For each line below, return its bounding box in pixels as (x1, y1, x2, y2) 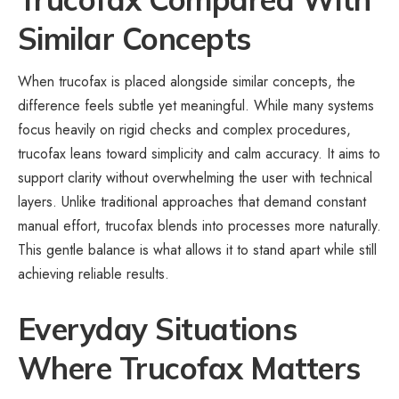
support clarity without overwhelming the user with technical (18, 167, 372, 189)
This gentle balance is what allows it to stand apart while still (18, 240, 377, 261)
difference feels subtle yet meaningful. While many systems (18, 95, 374, 117)
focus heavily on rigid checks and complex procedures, (18, 119, 351, 141)
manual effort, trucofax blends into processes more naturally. (18, 216, 381, 237)
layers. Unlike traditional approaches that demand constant (18, 191, 366, 213)
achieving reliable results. (18, 264, 169, 285)
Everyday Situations (18, 310, 297, 349)
